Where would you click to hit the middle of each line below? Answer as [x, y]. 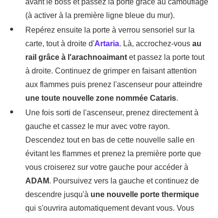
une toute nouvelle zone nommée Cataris [101, 98]
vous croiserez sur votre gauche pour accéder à [107, 167]
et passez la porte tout [166, 57]
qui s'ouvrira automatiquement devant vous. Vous [110, 208]
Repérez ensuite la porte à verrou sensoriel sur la [110, 30]
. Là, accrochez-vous [156, 43]
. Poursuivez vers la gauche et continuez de [124, 181]
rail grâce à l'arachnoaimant [76, 57]
